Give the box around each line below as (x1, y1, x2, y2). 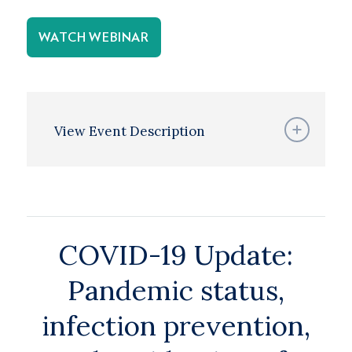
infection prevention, (41, 308, 310, 343)
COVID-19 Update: (58, 237, 294, 273)
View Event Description (53, 123, 205, 140)
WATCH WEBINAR (38, 31, 149, 44)
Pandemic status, (67, 273, 284, 308)
